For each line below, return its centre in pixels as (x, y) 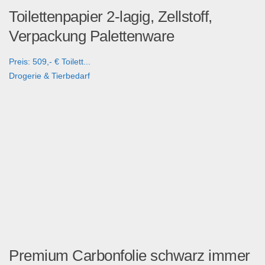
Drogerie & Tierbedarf (49, 76)
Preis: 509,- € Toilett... (50, 62)
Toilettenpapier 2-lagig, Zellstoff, (111, 17)
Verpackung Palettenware (92, 36)
